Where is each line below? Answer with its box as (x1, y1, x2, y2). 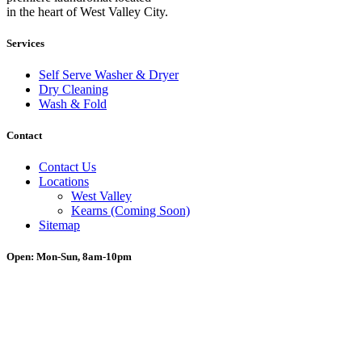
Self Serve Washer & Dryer (39, 67, 179, 82)
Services (6, 36, 44, 49)
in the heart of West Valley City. (6, 4, 168, 19)
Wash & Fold (39, 96, 107, 111)
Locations (39, 175, 89, 189)
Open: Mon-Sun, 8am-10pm (6, 250, 132, 263)
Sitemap (39, 218, 80, 233)
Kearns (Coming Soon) (71, 204, 190, 218)
